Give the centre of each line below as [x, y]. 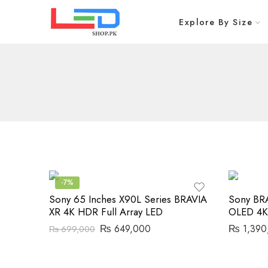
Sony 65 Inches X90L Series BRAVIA [128, 199]
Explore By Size [216, 22]
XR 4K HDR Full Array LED [106, 212]
